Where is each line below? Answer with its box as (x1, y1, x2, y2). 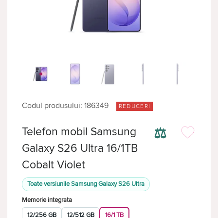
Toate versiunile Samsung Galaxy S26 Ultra (27, 180, 145, 188)
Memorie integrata (22, 196, 72, 204)
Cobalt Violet (22, 158, 85, 172)
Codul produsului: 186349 (22, 101, 109, 110)
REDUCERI (118, 103, 151, 110)
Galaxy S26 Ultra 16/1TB (22, 142, 138, 155)
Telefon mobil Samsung (22, 125, 136, 139)
